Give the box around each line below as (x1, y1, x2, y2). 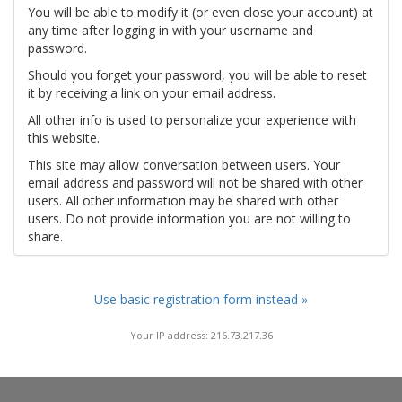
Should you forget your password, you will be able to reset (28, 66, 367, 83)
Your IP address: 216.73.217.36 (129, 328, 273, 342)
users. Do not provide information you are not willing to (28, 210, 351, 227)
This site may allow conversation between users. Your (28, 156, 340, 173)
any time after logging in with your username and (28, 22, 313, 39)
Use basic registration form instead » (94, 291, 308, 308)
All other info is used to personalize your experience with (28, 111, 356, 128)
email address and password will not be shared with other (28, 174, 363, 191)
